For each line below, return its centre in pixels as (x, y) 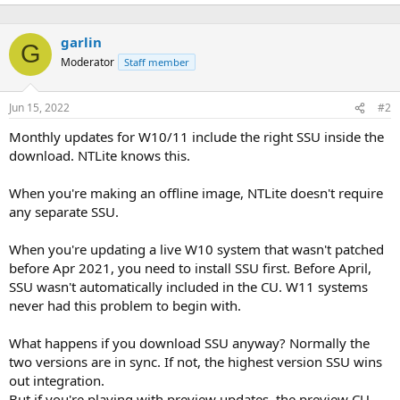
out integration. (57, 380)
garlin (81, 42)
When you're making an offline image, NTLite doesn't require (196, 193)
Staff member (157, 62)
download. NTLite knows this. (100, 155)
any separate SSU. (64, 212)
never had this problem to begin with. (125, 305)
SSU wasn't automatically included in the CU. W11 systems (188, 287)
